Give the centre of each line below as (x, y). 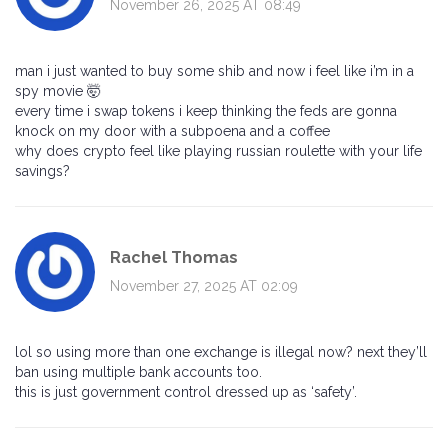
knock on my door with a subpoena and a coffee (172, 131)
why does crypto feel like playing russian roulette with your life (218, 151)
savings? (42, 171)
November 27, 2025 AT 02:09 (204, 285)
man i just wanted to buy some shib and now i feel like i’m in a (214, 71)
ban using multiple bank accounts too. (138, 372)
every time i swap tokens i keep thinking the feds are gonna (206, 111)
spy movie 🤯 (58, 91)
